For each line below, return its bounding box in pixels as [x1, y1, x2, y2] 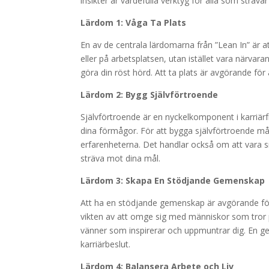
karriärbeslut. [80, 238, 131, 250]
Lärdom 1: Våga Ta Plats [80, 17, 187, 28]
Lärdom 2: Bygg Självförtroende [80, 89, 219, 100]
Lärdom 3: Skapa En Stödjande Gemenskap [80, 175, 265, 186]
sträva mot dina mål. [80, 153, 161, 164]
